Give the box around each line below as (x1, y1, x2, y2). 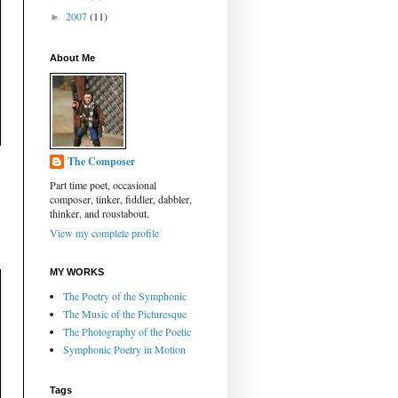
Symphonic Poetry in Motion (63, 342, 186, 357)
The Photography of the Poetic (63, 324, 191, 339)
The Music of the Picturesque (63, 306, 187, 322)
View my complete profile (50, 226, 159, 241)
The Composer (68, 154, 135, 170)
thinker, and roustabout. (50, 206, 149, 221)
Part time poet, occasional (50, 178, 156, 193)
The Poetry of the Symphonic (63, 289, 187, 304)
